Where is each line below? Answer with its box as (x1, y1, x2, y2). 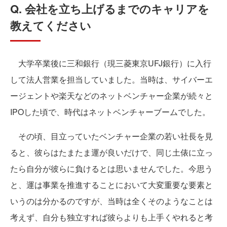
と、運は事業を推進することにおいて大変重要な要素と (10, 179, 213, 191)
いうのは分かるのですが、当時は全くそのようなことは (10, 195, 213, 207)
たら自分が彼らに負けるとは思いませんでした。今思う (10, 163, 213, 175)
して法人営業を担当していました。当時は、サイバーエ (10, 73, 213, 86)
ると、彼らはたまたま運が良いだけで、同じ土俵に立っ (10, 146, 213, 159)
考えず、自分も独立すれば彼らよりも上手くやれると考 (10, 211, 213, 223)
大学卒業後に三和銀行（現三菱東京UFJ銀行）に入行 (10, 57, 211, 69)
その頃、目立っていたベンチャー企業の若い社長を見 (10, 130, 213, 142)
